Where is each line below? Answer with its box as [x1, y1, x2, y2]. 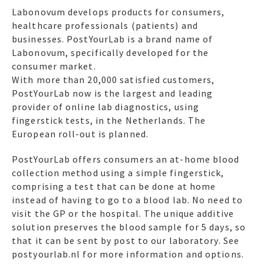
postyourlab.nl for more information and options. [12, 248, 244, 260]
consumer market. [12, 60, 96, 72]
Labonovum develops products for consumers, [12, 5, 225, 18]
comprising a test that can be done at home [12, 180, 216, 193]
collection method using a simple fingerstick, [12, 167, 225, 179]
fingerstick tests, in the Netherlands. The [12, 114, 206, 126]
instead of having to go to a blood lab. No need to [12, 194, 243, 206]
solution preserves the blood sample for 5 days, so [12, 221, 246, 233]
